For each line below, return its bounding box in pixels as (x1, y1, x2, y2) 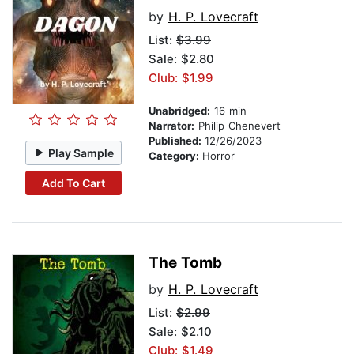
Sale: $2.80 (149, 51, 214, 67)
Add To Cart (41, 175, 105, 190)
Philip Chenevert (194, 119, 281, 133)
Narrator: (149, 119, 194, 133)
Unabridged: (149, 104, 210, 118)
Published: (149, 134, 205, 148)
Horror (202, 149, 235, 163)
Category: (149, 149, 202, 163)
